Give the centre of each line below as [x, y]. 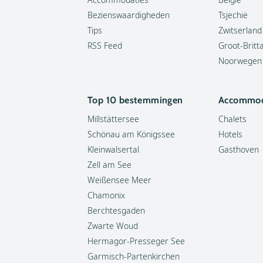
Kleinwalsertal [113, 149]
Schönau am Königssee [131, 134]
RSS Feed [105, 45]
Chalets [232, 119]
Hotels [230, 134]
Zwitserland [240, 30]
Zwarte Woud [113, 226]
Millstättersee [113, 119]
